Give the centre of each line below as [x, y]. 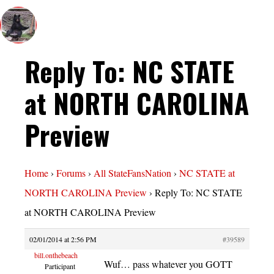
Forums [71, 173]
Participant [60, 266]
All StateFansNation [132, 173]
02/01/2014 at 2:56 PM [63, 239]
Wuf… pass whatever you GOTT [168, 264]
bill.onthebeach [56, 255]
